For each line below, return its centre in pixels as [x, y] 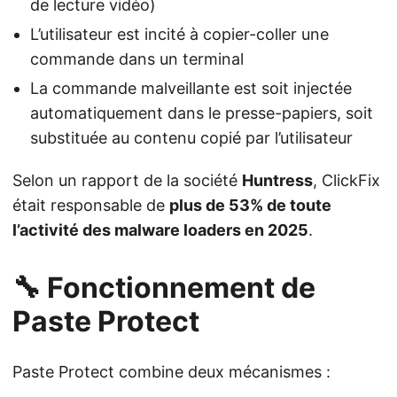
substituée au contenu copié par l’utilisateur [191, 138]
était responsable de [91, 206]
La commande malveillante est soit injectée [191, 89]
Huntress [277, 181]
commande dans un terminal [137, 59]
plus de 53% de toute [250, 206]
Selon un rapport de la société [127, 181]
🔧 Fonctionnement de [164, 288]
